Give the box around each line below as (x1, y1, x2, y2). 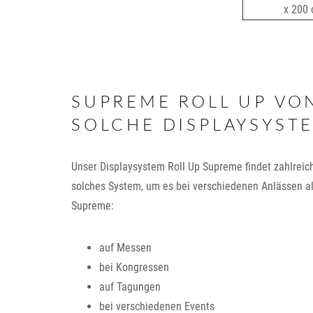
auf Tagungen (99, 280, 161, 293)
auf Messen (99, 241, 152, 254)
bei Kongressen (99, 261, 169, 274)
